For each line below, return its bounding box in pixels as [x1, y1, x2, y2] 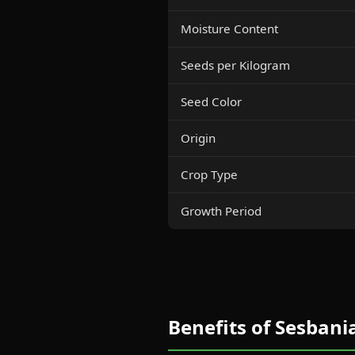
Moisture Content [181, 21, 278, 36]
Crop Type [181, 166, 238, 182]
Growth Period [181, 203, 261, 219]
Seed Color [181, 94, 242, 109]
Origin [181, 130, 216, 146]
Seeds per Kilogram [181, 57, 290, 73]
